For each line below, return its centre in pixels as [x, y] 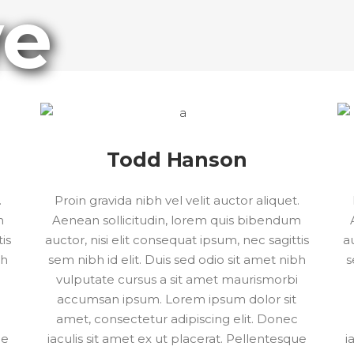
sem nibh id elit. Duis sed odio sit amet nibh [177, 260]
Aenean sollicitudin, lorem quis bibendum [177, 220]
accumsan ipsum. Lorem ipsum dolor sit [177, 299]
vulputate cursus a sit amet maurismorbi [177, 279]
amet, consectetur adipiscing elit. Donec [177, 319]
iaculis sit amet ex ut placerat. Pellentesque [177, 339]
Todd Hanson [177, 160]
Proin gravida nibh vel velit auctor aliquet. [177, 200]
